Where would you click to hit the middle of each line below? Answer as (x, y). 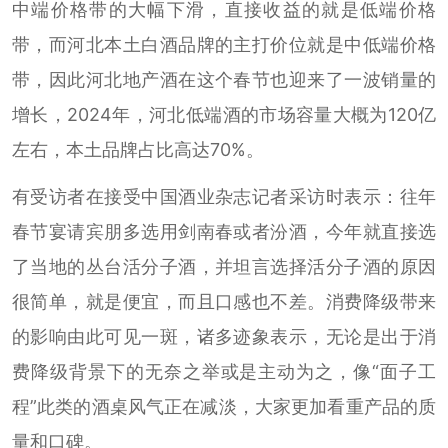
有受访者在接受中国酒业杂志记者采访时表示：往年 (224, 197)
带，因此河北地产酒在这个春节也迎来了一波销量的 (224, 80)
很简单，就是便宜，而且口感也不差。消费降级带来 (224, 302)
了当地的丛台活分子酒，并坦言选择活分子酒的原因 (224, 267)
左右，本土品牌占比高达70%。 (137, 150)
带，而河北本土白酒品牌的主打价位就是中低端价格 (224, 45)
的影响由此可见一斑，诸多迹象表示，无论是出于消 (224, 337)
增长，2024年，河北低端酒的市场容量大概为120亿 (224, 115)
